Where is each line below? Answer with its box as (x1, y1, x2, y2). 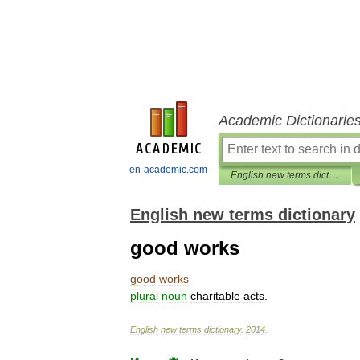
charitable (190, 289, 240, 302)
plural (130, 289, 158, 302)
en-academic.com (129, 164, 207, 175)
